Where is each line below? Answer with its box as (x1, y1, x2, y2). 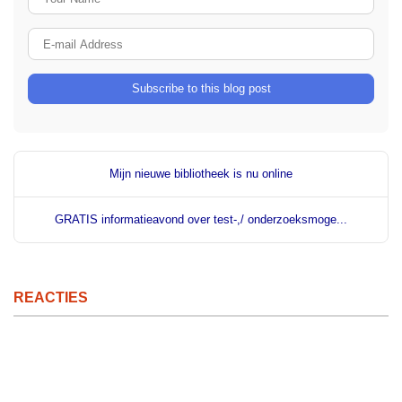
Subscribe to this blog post (131, 82, 271, 96)
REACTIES (13, 290, 88, 306)
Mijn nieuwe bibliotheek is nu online (109, 167, 293, 181)
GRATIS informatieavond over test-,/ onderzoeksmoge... (55, 213, 347, 227)
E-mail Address (200, 30, 303, 46)
